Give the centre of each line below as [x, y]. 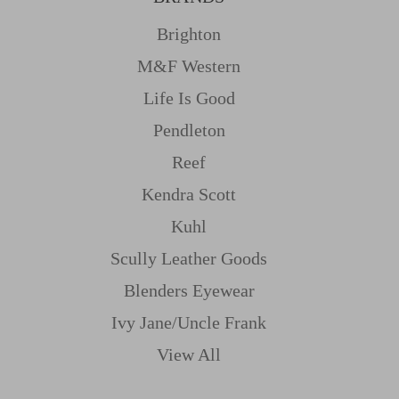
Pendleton [189, 130]
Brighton [189, 33]
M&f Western [189, 65]
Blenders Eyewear [189, 290]
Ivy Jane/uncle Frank [189, 322]
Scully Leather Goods [189, 258]
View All [189, 354]
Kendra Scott [189, 194]
